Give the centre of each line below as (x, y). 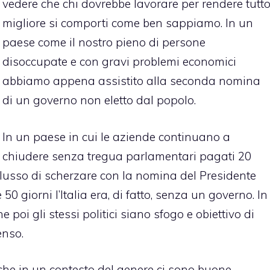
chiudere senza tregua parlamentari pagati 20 (127, 156)
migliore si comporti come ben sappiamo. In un (128, 23)
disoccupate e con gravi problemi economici (119, 62)
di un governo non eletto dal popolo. (99, 100)
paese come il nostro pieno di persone (104, 42)
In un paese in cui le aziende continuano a (116, 137)
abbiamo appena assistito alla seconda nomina (131, 81)
